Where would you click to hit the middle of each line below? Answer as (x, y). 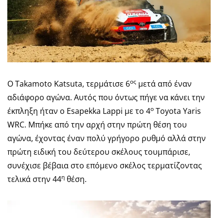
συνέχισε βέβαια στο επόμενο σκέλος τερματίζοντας (105, 165)
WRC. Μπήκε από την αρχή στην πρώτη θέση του (97, 124)
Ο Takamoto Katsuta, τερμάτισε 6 (69, 83)
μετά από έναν (164, 83)
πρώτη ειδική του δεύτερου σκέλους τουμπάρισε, (99, 152)
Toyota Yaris (177, 111)
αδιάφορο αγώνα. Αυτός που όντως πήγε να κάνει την (106, 97)
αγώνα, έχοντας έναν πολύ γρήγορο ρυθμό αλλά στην (107, 138)
